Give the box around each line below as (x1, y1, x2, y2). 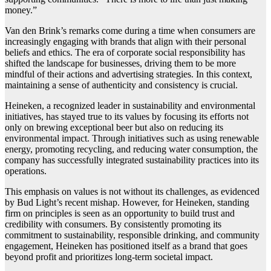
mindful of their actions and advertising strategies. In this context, (5, 69, 252, 80)
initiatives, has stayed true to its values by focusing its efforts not (5, 111, 249, 122)
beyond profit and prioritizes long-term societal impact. (5, 252, 213, 263)
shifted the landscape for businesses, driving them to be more (5, 58, 236, 69)
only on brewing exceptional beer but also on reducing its (5, 122, 223, 133)
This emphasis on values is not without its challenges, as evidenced (5, 186, 260, 197)
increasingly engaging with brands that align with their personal (5, 36, 246, 47)
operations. (5, 166, 47, 177)
